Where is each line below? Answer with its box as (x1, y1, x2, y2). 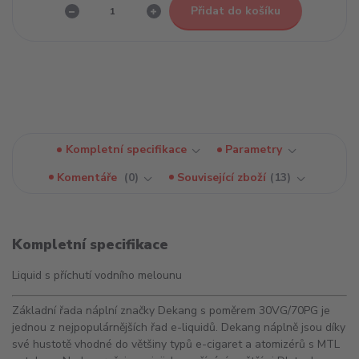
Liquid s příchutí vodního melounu (12, 268, 182, 284)
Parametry (225, 142, 283, 158)
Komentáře (57, 169, 121, 185)
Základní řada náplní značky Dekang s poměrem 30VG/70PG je (12, 303, 330, 319)
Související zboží (177, 169, 267, 185)
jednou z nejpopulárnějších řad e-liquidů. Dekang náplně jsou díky (12, 320, 345, 336)
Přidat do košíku (190, 2, 280, 18)
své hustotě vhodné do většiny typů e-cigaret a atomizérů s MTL (12, 337, 340, 353)
